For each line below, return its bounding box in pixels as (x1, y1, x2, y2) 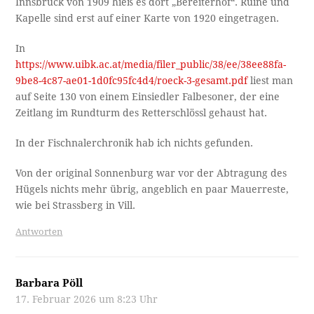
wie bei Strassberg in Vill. (15, 199, 136, 211)
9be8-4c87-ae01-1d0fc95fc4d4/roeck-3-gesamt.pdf (15, 74, 248, 86)
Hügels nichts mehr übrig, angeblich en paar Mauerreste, (15, 183, 289, 195)
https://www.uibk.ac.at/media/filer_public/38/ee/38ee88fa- (15, 58, 287, 70)
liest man (247, 74, 294, 86)
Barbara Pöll (15, 276, 83, 289)
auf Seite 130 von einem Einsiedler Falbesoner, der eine (15, 90, 280, 102)
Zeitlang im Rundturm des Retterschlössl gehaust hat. (15, 107, 268, 118)
